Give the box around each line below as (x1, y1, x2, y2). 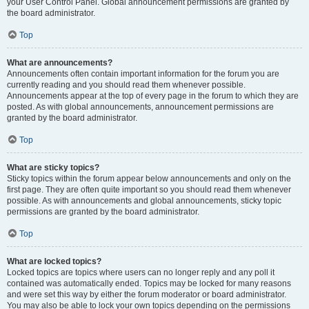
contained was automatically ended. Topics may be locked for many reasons (7, 279, 291, 288)
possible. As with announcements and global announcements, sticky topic (7, 196, 281, 206)
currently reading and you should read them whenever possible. (7, 80, 246, 90)
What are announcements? (7, 58, 112, 68)
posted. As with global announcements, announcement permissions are (7, 102, 274, 112)
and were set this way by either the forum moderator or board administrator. (7, 290, 286, 299)
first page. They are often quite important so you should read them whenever (7, 185, 291, 195)
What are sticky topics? (7, 163, 99, 172)
